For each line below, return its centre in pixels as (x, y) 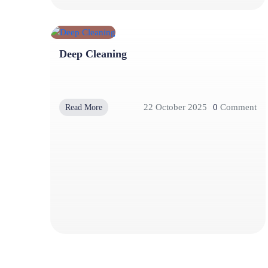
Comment (237, 107)
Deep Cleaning (93, 54)
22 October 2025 (175, 107)
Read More (84, 107)
